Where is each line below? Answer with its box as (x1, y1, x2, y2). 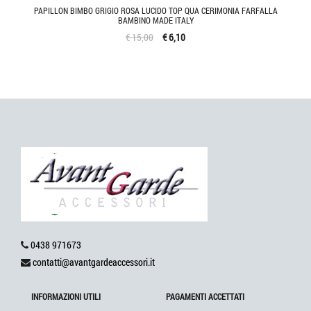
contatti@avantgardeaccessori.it (33, 255, 155, 269)
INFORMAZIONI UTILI (31, 290, 101, 302)
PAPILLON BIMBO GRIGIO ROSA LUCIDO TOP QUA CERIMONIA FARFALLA (33, 4, 278, 16)
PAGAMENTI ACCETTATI (166, 290, 244, 302)
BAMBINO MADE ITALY (117, 14, 194, 26)
